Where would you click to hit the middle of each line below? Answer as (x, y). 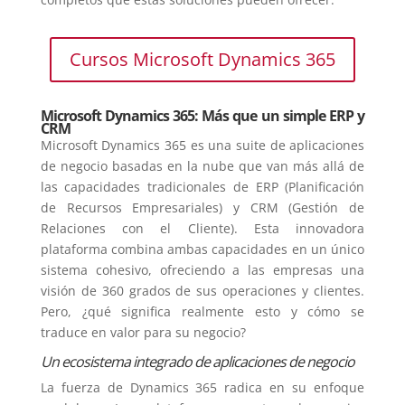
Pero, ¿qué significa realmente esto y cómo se (202, 311)
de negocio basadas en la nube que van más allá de (202, 165)
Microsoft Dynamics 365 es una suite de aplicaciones (202, 145)
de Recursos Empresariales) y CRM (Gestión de (202, 207)
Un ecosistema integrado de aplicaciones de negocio (197, 361)
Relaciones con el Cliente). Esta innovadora (202, 228)
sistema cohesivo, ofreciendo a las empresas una (202, 269)
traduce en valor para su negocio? (143, 332)
